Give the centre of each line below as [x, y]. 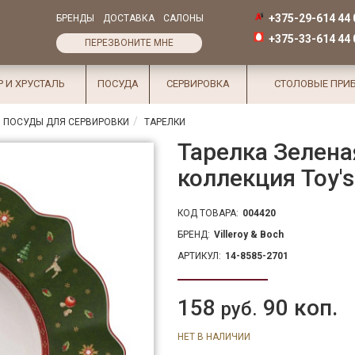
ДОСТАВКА [129, 18]
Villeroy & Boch [249, 235]
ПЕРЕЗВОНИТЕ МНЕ [130, 43]
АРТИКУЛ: [199, 256]
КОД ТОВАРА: [208, 213]
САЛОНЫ [183, 18]
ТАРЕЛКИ [165, 122]
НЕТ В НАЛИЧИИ [214, 337]
